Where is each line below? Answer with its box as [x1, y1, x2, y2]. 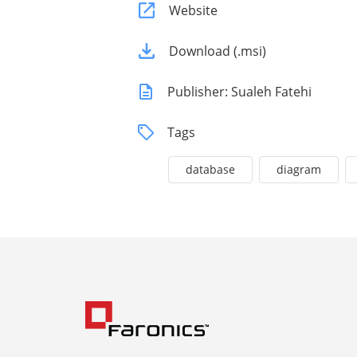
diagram [277, 162, 321, 177]
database [186, 162, 235, 177]
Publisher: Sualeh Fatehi [167, 83, 312, 100]
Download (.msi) [169, 42, 266, 60]
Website [169, 2, 218, 19]
